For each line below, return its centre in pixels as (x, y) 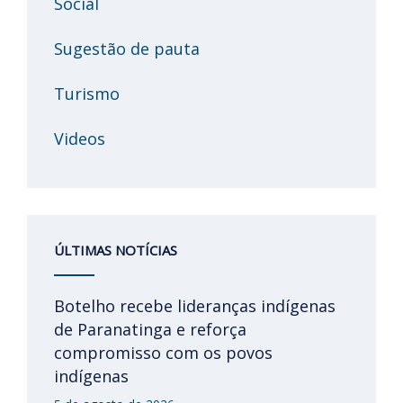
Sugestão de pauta (127, 48)
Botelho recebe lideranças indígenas (195, 305)
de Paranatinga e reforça (150, 329)
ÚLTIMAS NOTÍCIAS (116, 250)
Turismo (87, 93)
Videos (80, 138)
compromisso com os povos (163, 352)
